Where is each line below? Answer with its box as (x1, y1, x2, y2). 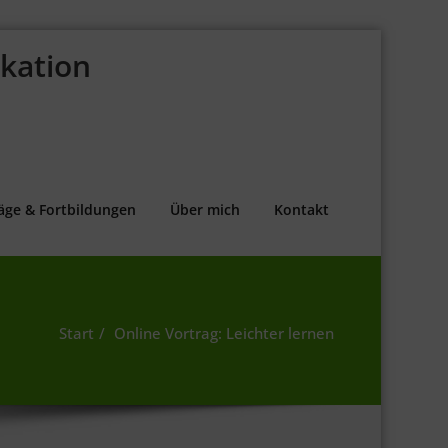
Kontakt (274, 199, 329, 219)
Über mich (170, 199, 240, 219)
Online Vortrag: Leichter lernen (114, 322, 334, 343)
